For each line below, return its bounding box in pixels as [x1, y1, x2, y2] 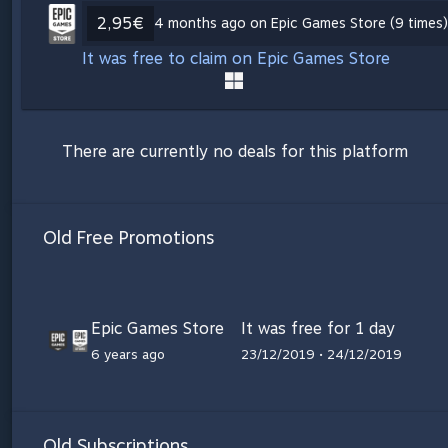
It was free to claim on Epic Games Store [82, 48, 390, 68]
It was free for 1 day [241, 318, 395, 338]
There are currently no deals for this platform [62, 141, 408, 161]
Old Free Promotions [43, 226, 214, 248]
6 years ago [91, 346, 165, 362]
